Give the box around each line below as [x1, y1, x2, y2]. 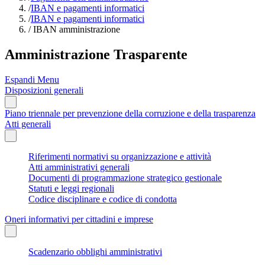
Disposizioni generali [5, 85, 83, 95]
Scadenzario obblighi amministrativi [28, 246, 162, 257]
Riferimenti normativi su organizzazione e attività [28, 151, 211, 161]
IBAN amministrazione [31, 24, 120, 34]
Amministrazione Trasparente [5, 46, 188, 62]
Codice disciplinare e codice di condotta [28, 193, 177, 204]
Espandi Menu [5, 74, 59, 85]
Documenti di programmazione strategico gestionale [28, 172, 222, 183]
